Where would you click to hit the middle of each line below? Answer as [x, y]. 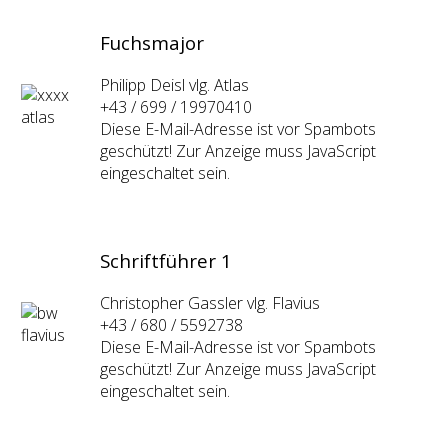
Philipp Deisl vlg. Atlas [174, 85]
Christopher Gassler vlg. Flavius [210, 303]
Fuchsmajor [152, 43]
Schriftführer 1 [168, 261]
